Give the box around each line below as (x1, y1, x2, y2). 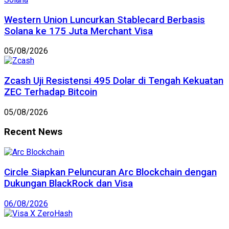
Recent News (4, 126, 62, 138)
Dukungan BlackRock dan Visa (4, 177, 133, 189)
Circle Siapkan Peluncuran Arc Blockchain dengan (4, 166, 217, 178)
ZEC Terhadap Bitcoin (4, 86, 97, 98)
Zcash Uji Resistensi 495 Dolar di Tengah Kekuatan (4, 75, 223, 86)
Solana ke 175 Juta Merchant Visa (4, 25, 153, 37)
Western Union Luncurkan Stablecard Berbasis (4, 14, 205, 26)
